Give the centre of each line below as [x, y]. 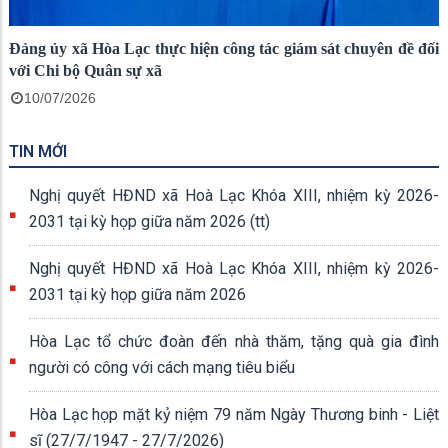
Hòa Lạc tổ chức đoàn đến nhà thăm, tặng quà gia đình [234, 341]
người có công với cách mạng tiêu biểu [162, 367]
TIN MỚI [38, 151]
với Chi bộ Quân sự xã [85, 70]
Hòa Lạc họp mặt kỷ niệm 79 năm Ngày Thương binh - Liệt [234, 414]
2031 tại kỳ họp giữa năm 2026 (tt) [149, 221]
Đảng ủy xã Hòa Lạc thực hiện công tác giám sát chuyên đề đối [224, 48]
